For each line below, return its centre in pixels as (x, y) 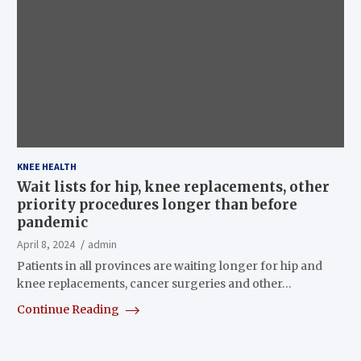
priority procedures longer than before (157, 204)
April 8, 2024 (46, 244)
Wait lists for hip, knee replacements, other (173, 187)
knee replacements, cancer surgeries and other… (154, 283)
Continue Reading (69, 309)
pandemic (52, 222)
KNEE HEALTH (46, 166)
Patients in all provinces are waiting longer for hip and (169, 266)
